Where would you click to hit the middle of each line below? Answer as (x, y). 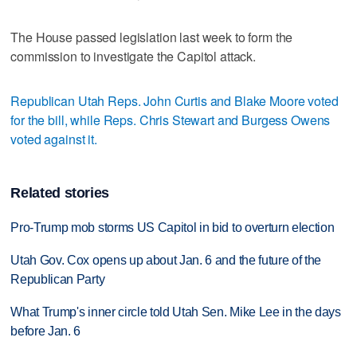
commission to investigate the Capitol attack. (133, 56)
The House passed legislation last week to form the (152, 37)
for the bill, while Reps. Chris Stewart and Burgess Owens (171, 120)
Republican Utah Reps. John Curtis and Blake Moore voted (175, 100)
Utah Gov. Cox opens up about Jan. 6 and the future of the (166, 261)
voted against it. (54, 139)
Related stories (60, 193)
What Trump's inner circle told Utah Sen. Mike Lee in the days (176, 312)
